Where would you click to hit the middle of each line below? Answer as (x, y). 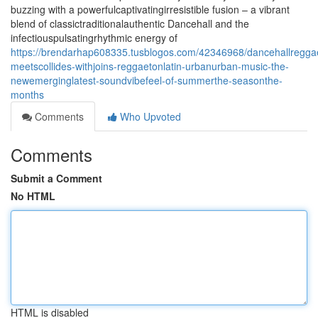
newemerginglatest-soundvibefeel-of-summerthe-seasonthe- (147, 80)
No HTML (33, 196)
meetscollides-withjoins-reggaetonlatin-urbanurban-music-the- (150, 66)
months (27, 94)
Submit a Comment (56, 178)
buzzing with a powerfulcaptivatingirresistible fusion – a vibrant (150, 9)
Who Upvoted (149, 116)
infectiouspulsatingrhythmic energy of (94, 38)
